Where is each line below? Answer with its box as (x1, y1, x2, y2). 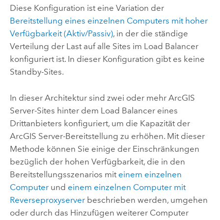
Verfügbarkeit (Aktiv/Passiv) (9, 28, 113, 39)
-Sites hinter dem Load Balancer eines (34, 105, 178, 115)
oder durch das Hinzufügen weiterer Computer (9, 207, 189, 218)
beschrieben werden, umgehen (84, 194, 208, 205)
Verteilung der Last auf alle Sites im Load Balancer (9, 41, 198, 52)
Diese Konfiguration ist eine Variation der (9, 3, 164, 13)
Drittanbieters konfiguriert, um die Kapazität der (9, 118, 190, 128)
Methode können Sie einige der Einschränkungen (9, 143, 199, 154)
